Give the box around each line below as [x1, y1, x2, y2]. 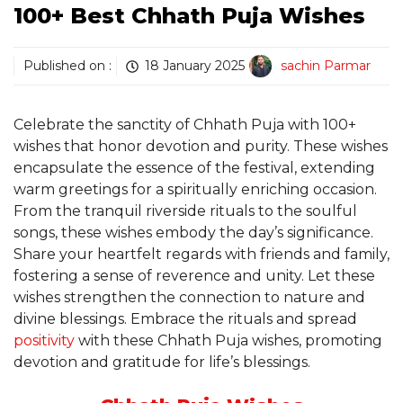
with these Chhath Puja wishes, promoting [78, 332, 382, 350]
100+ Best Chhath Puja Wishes [13, 3, 365, 30]
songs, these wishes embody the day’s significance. [13, 224, 373, 242]
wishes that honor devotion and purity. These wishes [13, 138, 388, 156]
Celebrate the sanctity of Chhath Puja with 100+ [13, 116, 356, 134]
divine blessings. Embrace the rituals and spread [13, 310, 357, 328]
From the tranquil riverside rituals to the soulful [13, 202, 357, 220]
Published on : [23, 58, 112, 75]
